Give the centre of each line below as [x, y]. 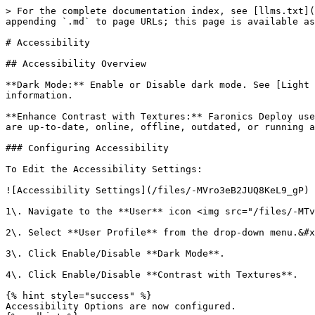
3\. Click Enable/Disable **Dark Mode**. [115, 253]
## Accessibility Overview [76, 64]
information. [39, 95]
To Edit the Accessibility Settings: [104, 169]
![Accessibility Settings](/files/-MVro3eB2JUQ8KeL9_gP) [157, 190]
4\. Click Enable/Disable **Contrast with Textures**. [152, 275]
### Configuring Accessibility [87, 148]
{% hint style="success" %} [79, 296]
